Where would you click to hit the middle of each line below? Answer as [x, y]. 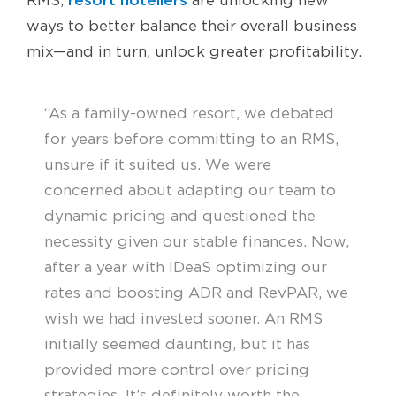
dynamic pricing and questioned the [180, 216]
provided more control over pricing [177, 370]
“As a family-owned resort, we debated [189, 114]
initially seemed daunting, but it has [177, 344]
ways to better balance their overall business [192, 26]
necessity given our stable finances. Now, [197, 242]
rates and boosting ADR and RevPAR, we [196, 293]
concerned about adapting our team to [190, 190]
